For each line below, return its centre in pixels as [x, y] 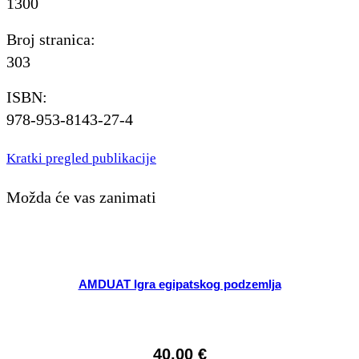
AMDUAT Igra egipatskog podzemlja [179, 284]
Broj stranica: [51, 39]
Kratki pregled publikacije [81, 158]
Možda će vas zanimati [81, 197]
